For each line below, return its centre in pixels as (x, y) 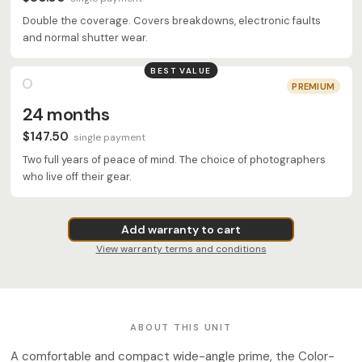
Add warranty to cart (181, 229)
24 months (66, 115)
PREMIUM (314, 86)
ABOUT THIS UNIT (181, 328)
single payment (109, 137)
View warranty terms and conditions (181, 249)
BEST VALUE (181, 70)
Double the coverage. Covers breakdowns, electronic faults (171, 21)
